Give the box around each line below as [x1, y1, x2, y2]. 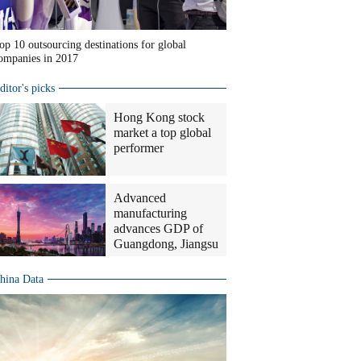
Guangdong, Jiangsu [114, 237, 218, 251]
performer [114, 141, 164, 155]
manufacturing [114, 206, 187, 220]
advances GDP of [114, 222, 203, 235]
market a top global [114, 126, 211, 139]
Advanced [114, 191, 166, 205]
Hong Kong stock [114, 110, 205, 124]
